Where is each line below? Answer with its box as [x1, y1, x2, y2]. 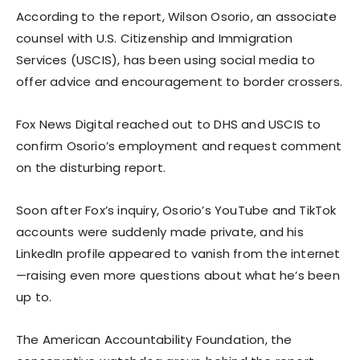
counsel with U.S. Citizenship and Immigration [16, 29, 293, 47]
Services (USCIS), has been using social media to [16, 51, 316, 68]
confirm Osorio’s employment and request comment [16, 137, 342, 154]
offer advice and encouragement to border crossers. [16, 72, 343, 90]
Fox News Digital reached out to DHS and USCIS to [16, 115, 321, 133]
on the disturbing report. [16, 158, 166, 176]
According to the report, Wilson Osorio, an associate [16, 7, 337, 25]
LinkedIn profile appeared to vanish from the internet [16, 244, 341, 262]
